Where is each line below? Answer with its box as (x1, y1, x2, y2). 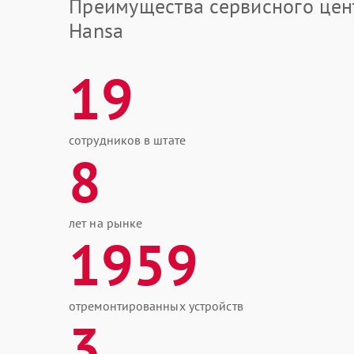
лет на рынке (69, 215, 143, 231)
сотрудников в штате (69, 132, 186, 148)
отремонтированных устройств (69, 298, 243, 314)
